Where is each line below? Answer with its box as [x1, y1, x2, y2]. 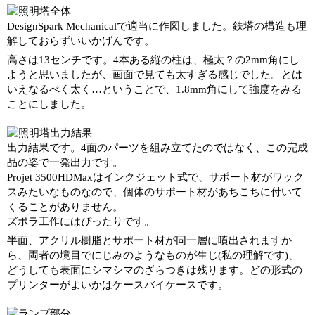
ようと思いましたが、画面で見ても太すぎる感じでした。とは [7, 68, 302, 80]
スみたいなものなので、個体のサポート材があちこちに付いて [7, 186, 302, 198]
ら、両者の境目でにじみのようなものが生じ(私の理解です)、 [7, 249, 299, 261]
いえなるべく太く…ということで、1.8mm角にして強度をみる [7, 83, 302, 95]
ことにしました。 [7, 98, 91, 110]
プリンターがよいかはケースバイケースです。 [7, 278, 229, 290]
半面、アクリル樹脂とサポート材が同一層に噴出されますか [7, 234, 292, 246]
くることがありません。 [7, 200, 123, 212]
